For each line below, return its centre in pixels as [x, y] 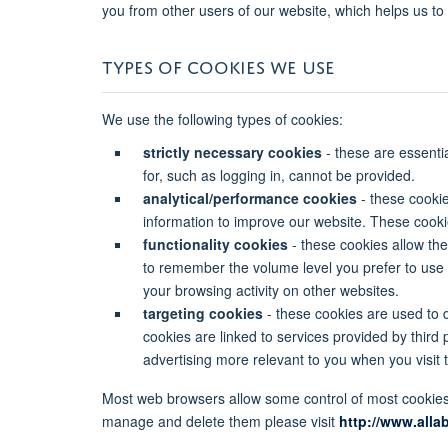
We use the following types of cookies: [222, 118]
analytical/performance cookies [249, 197]
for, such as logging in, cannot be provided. [278, 174]
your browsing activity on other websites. [270, 289]
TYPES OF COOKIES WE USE [218, 64]
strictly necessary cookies [232, 151]
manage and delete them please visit [220, 420]
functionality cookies [215, 243]
